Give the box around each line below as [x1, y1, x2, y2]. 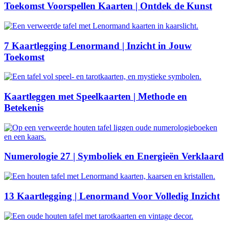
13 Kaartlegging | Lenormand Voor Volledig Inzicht [4, 190, 220, 201]
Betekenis [4, 102, 43, 113]
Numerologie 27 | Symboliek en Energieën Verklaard [4, 151, 224, 162]
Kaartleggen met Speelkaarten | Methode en [4, 91, 187, 102]
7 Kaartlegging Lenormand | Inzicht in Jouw [4, 40, 192, 51]
